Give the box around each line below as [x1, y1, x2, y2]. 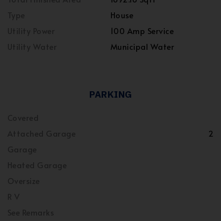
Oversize [7, 175, 40, 186]
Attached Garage [7, 128, 76, 139]
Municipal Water [110, 41, 175, 52]
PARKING [89, 88, 132, 100]
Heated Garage [7, 159, 67, 170]
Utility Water [7, 41, 57, 52]
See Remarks [7, 207, 54, 218]
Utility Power [7, 25, 55, 36]
